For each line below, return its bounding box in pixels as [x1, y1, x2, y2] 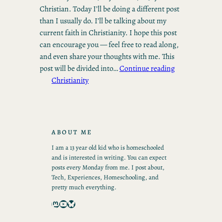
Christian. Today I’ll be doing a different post [40, 3, 179, 14]
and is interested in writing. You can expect [52, 153, 166, 162]
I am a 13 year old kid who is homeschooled [52, 143, 164, 152]
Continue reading [119, 63, 175, 74]
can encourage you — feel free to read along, [40, 39, 179, 50]
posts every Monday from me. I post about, [52, 163, 165, 172]
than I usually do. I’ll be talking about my [40, 15, 166, 26]
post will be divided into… [40, 63, 119, 74]
